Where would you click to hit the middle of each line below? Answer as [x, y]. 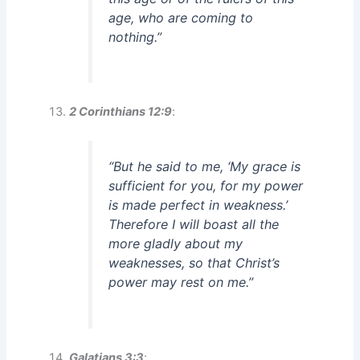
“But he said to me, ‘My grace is [205, 167]
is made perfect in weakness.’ [198, 205]
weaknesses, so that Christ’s [194, 263]
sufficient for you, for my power [206, 186]
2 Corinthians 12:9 [121, 112]
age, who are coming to [181, 17]
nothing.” [135, 37]
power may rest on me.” [181, 282]
